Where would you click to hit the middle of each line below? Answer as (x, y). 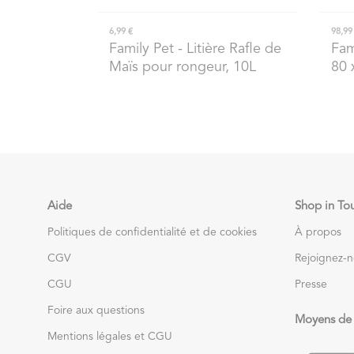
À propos (318, 232)
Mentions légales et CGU (110, 336)
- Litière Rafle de (227, 49)
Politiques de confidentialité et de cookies (152, 232)
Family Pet (141, 49)
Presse (311, 284)
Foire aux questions (96, 310)
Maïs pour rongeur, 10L (182, 67)
